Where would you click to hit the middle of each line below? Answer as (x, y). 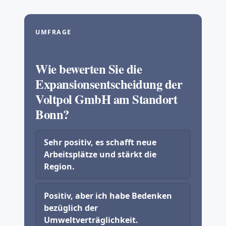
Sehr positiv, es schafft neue (100, 142)
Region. (60, 166)
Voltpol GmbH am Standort (106, 99)
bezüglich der (71, 208)
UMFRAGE (56, 32)
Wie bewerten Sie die (89, 68)
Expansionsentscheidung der (109, 83)
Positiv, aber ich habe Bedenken (108, 196)
